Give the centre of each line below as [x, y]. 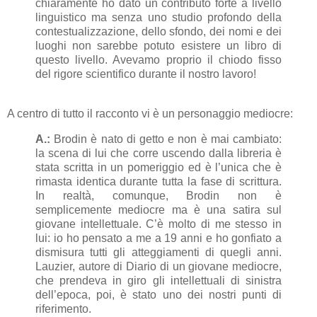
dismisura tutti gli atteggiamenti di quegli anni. [158, 253]
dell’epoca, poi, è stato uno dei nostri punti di [158, 295]
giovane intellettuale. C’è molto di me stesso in [158, 224]
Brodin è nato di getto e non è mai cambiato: [166, 139]
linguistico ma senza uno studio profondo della [158, 18]
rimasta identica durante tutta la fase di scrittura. [158, 182]
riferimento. [63, 309]
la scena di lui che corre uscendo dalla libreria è [158, 154]
